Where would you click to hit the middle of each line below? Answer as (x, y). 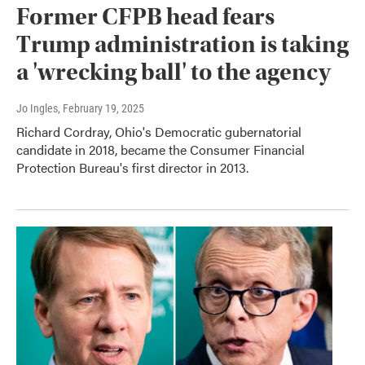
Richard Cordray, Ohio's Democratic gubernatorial (159, 132)
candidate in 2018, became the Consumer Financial (161, 150)
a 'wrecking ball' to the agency (174, 73)
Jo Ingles (37, 109)
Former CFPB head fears (145, 17)
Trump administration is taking (182, 45)
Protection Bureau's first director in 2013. (132, 168)
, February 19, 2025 (101, 109)
